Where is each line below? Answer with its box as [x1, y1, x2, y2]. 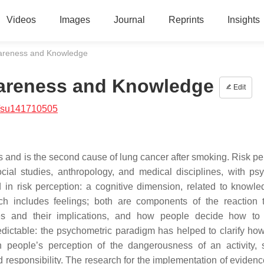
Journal [113, 15, 145, 25]
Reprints [168, 15, 204, 25]
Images [59, 15, 90, 25]
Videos [6, 15, 36, 25]
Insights [227, 15, 260, 25]
